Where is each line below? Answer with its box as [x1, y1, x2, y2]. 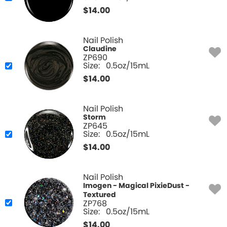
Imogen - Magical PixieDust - [83, 182, 190, 190]
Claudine [83, 46, 117, 53]
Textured [83, 192, 116, 199]
